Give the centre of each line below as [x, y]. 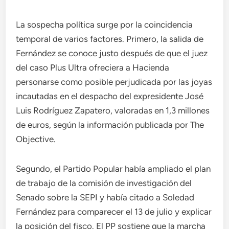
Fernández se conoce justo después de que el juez [112, 53]
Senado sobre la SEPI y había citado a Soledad [105, 197]
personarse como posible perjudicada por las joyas [114, 82]
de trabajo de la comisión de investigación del [104, 183]
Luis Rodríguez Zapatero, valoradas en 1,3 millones [113, 110]
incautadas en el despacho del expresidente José [110, 96]
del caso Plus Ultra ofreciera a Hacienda [93, 67]
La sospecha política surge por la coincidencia [105, 25]
